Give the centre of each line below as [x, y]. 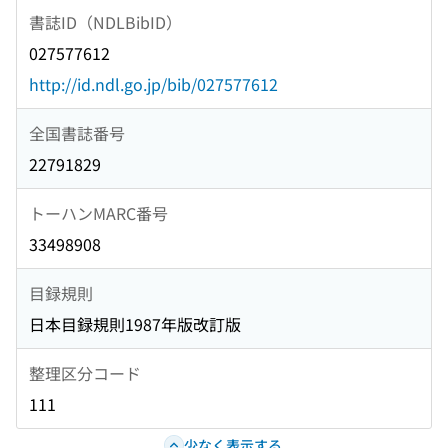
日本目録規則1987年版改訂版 [135, 324]
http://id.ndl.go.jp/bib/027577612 [153, 84]
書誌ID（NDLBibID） [105, 21]
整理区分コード [85, 372]
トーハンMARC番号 [98, 212]
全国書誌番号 [77, 132]
